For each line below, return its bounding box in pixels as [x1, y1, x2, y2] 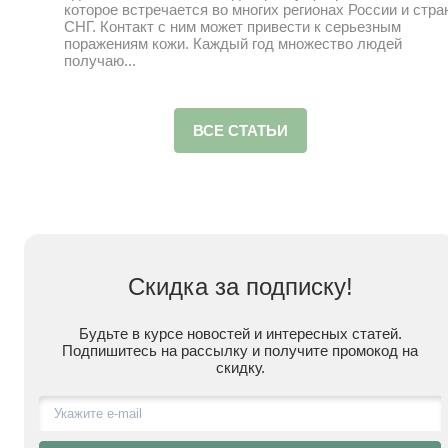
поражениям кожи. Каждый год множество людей [64, 34, 402, 52]
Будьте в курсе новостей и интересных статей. [78, 324, 402, 342]
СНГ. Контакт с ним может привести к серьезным [64, 17, 401, 35]
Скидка [127, 272, 208, 300]
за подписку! [207, 272, 353, 300]
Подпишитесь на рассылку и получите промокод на [62, 341, 418, 359]
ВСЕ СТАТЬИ [192, 121, 288, 139]
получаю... [64, 51, 136, 69]
